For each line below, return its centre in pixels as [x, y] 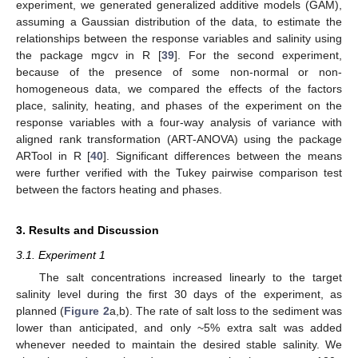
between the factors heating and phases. [119, 189]
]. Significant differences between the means [223, 155]
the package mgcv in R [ [89, 55]
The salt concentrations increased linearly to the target [190, 278]
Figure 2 [87, 311]
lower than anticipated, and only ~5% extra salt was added [179, 328]
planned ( [40, 311]
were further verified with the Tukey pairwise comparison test [179, 172]
